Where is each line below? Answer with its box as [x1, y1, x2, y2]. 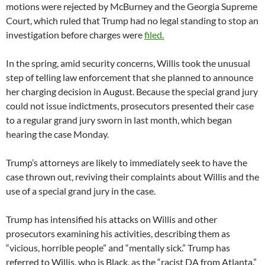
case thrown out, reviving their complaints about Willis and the [6, 171, 259, 183]
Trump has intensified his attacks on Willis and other [6, 214, 217, 225]
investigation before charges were [6, 29, 144, 41]
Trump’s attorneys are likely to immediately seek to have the [6, 157, 247, 169]
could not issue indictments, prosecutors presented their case [6, 100, 254, 112]
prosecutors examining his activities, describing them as [6, 228, 230, 240]
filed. [144, 29, 164, 41]
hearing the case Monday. [6, 128, 109, 140]
